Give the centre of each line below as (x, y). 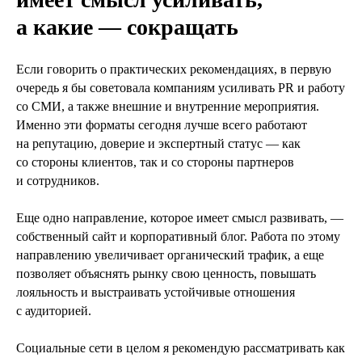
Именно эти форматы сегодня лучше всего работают (162, 125)
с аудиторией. (54, 311)
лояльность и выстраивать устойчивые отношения (156, 293)
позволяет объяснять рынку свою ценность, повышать (166, 274)
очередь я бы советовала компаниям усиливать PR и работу (181, 88)
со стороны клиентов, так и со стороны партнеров (155, 162)
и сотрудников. (58, 181)
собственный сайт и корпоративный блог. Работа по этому (178, 237)
